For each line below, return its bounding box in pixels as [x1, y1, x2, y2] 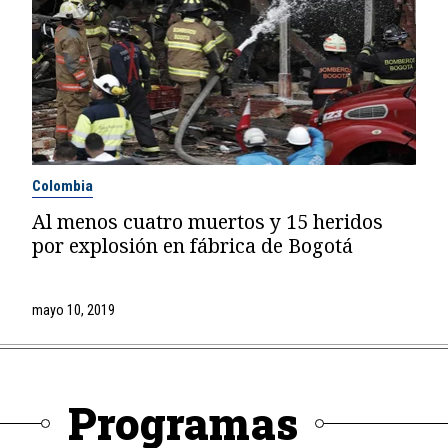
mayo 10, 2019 [31, 302, 115, 319]
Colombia [31, 177, 93, 196]
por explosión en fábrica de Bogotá [31, 232, 353, 260]
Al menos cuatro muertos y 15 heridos [31, 208, 383, 236]
